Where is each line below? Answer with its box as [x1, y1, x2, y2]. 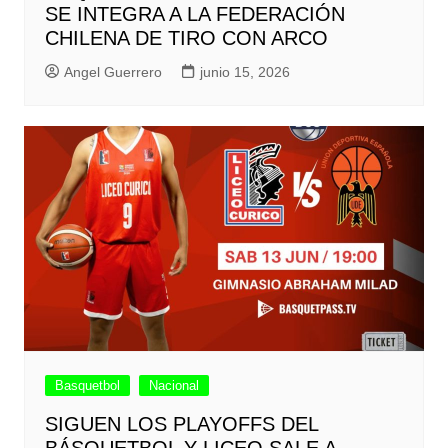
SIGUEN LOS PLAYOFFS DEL [44, 413, 318, 436]
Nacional [148, 378, 199, 394]
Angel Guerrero [63, 64, 162, 81]
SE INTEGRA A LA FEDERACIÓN [44, 3, 345, 26]
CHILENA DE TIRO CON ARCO [44, 27, 328, 50]
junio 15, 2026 [199, 64, 290, 81]
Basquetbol [54, 378, 120, 394]
